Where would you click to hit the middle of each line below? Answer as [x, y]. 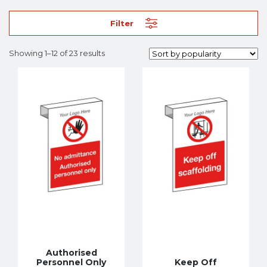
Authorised [71, 252]
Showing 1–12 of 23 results [57, 53]
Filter [122, 23]
